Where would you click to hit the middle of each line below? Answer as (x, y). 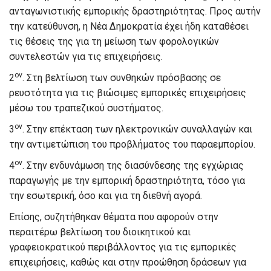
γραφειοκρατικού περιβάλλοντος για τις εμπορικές (123, 247)
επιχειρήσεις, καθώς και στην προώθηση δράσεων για (128, 262)
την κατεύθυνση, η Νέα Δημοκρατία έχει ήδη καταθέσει (129, 26)
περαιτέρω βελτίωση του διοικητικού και (100, 232)
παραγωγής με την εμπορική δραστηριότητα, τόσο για (127, 181)
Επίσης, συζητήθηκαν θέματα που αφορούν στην (114, 217)
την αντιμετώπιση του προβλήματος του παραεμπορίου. (132, 144)
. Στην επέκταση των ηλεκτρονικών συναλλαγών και (137, 129)
